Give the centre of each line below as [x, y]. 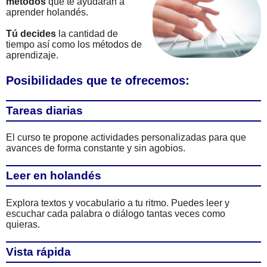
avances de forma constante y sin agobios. [96, 148]
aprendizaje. [32, 55]
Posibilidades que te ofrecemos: [98, 80]
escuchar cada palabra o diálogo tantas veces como [116, 213]
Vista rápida [38, 252]
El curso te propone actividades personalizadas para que [126, 138]
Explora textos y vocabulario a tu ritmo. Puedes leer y [118, 203]
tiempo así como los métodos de [74, 44]
